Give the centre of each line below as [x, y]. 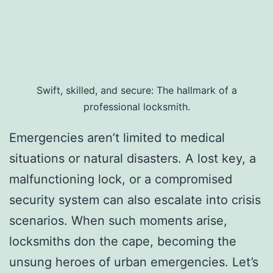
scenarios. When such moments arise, [118, 220]
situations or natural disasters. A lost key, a [133, 158]
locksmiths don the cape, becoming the [123, 241]
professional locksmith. [136, 106]
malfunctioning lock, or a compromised [121, 179]
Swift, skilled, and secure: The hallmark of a [136, 90]
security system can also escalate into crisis [135, 200]
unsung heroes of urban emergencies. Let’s [134, 262]
